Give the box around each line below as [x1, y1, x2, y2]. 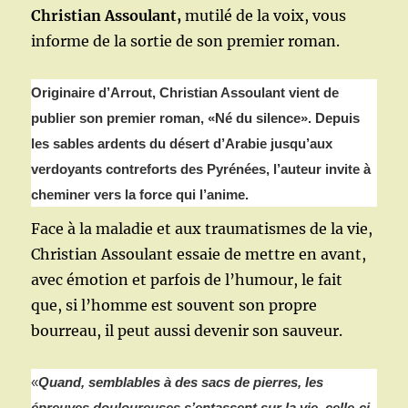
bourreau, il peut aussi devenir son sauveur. [31, 321, 343, 341]
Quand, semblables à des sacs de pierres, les [38, 374, 324, 391]
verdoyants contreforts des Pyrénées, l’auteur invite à [31, 161, 372, 178]
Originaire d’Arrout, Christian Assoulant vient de [31, 85, 340, 101]
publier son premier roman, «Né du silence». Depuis [31, 110, 361, 127]
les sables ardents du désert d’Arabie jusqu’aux [31, 136, 333, 152]
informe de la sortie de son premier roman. [31, 32, 341, 51]
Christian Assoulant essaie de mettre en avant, [31, 245, 367, 264]
